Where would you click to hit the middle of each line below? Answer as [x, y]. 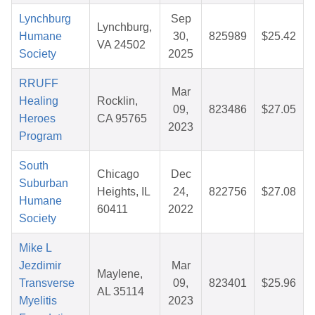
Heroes [37, 119]
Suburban [44, 184]
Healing [39, 101]
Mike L [35, 248]
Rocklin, [117, 101]
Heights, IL [124, 192]
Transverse [47, 283]
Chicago [118, 174]
